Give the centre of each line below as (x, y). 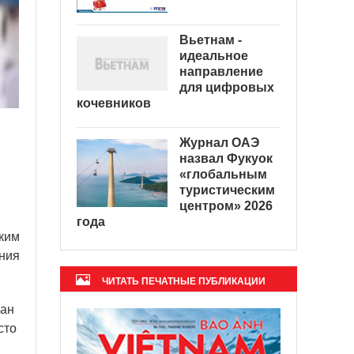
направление (221, 71)
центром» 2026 (226, 205)
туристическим (227, 190)
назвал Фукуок (226, 158)
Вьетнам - (211, 40)
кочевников (114, 103)
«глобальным (223, 174)
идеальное (214, 55)
